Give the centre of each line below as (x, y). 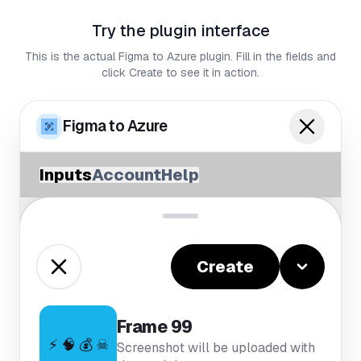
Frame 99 (155, 326)
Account (127, 175)
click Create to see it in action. (180, 73)
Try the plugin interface (180, 31)
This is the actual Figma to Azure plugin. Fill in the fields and (180, 56)
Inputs (66, 175)
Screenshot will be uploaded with (216, 347)
